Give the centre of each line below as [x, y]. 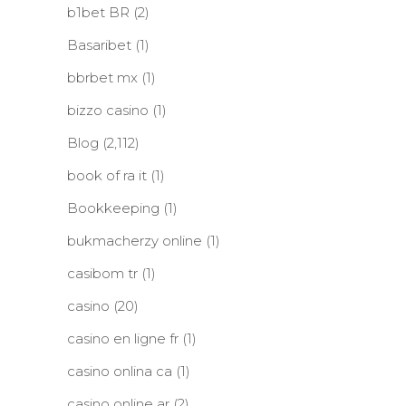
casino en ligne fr [123, 338]
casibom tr [102, 273]
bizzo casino [108, 110]
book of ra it [107, 175]
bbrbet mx [102, 77]
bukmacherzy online [135, 241]
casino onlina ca [120, 371]
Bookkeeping [113, 208]
